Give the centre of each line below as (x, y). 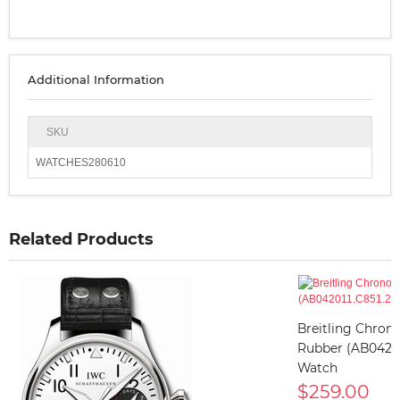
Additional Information (96, 79)
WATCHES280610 (81, 162)
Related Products (81, 239)
